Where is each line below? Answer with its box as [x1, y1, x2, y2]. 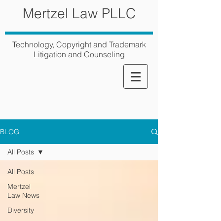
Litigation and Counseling [33, 49, 125, 59]
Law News [7, 191, 39, 200]
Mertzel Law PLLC [22, 5, 136, 22]
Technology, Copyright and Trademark [12, 39, 146, 49]
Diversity [7, 206, 34, 215]
